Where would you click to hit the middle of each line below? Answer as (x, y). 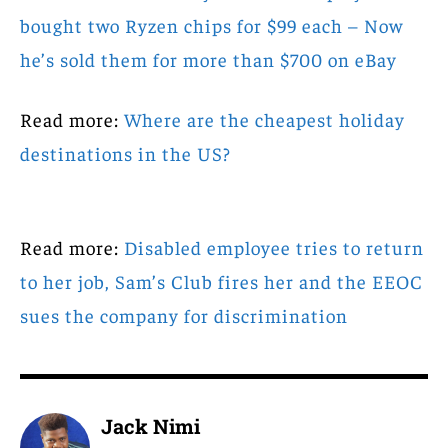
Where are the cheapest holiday (264, 119)
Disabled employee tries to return (274, 247)
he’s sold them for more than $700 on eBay (208, 59)
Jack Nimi (150, 426)
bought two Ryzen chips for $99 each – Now (211, 25)
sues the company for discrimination (184, 315)
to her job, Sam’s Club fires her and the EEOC (221, 281)
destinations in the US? (125, 153)
